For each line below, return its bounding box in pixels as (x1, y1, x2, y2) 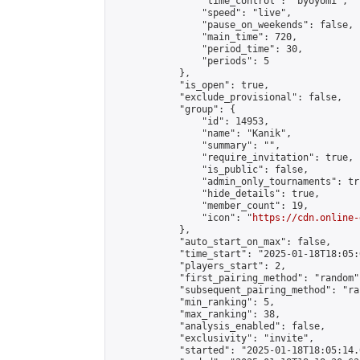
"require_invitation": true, (112, 152, 354, 163)
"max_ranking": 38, (112, 309, 280, 320)
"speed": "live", (112, 7, 292, 18)
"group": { (112, 104, 235, 115)
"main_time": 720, (112, 31, 297, 43)
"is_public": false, (112, 164, 309, 175)
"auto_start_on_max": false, (112, 236, 331, 247)
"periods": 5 (112, 55, 269, 67)
